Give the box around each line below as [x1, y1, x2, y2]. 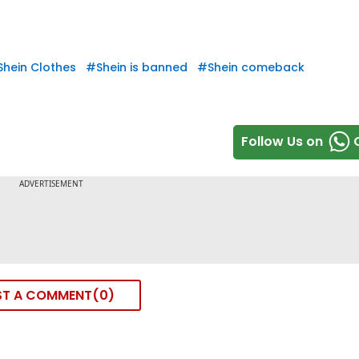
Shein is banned [96, 59, 188, 76]
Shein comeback [208, 59, 305, 76]
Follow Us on [241, 132, 323, 151]
